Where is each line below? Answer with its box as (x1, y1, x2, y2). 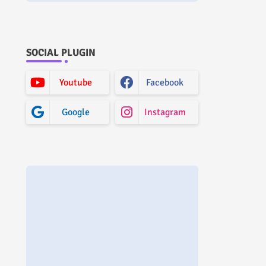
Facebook (146, 77, 183, 88)
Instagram (144, 106, 186, 118)
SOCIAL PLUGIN (26, 46, 96, 59)
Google (62, 106, 90, 118)
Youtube (59, 77, 92, 88)
